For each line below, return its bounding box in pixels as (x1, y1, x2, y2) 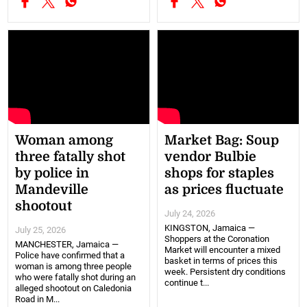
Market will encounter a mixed (164, 244, 280, 255)
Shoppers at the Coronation (164, 233, 269, 244)
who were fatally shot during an (15, 271, 136, 282)
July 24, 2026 (164, 208, 215, 219)
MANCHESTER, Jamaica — (15, 238, 119, 249)
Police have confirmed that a (15, 249, 125, 260)
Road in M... (15, 293, 60, 304)
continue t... (164, 277, 209, 288)
